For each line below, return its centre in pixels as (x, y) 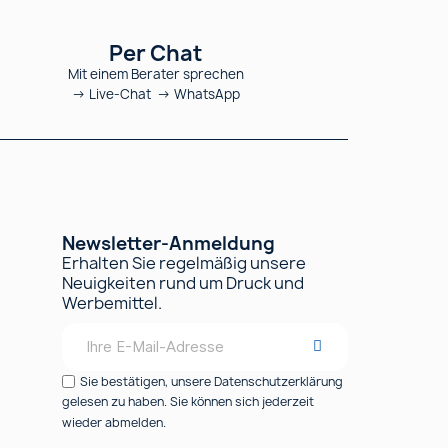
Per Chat (156, 53)
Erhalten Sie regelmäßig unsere (184, 262)
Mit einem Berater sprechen (155, 73)
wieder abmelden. (114, 422)
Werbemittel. (112, 302)
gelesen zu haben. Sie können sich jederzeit (188, 402)
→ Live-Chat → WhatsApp (155, 93)
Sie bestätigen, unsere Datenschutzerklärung (211, 381)
